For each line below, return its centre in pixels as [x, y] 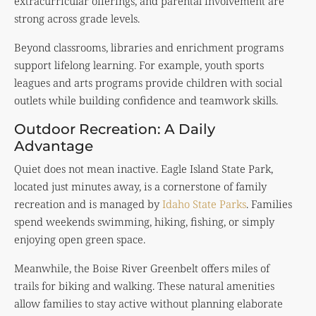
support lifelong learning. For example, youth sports [139, 65]
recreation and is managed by [88, 203]
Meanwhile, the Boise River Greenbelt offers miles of [142, 268]
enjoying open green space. [80, 239]
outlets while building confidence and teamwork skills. [146, 100]
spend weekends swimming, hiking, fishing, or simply [144, 221]
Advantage [54, 146]
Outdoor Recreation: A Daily [115, 129]
